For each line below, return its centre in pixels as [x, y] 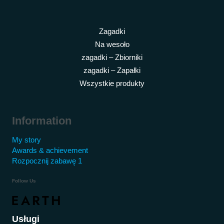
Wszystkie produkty [112, 83]
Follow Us [24, 181]
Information [42, 120]
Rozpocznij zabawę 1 [47, 161]
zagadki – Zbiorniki [112, 57]
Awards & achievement [50, 151]
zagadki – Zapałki [112, 70]
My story [26, 140]
